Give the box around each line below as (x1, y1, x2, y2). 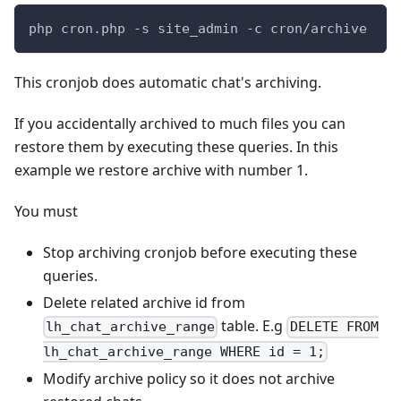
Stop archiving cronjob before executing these (43, 243, 357, 263)
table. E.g (218, 316, 287, 337)
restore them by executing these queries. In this (14, 137, 338, 158)
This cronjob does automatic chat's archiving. (14, 73, 321, 93)
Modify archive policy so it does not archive (43, 368, 335, 388)
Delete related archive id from (43, 293, 245, 313)
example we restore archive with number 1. (14, 160, 308, 181)
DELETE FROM (289, 319, 379, 336)
